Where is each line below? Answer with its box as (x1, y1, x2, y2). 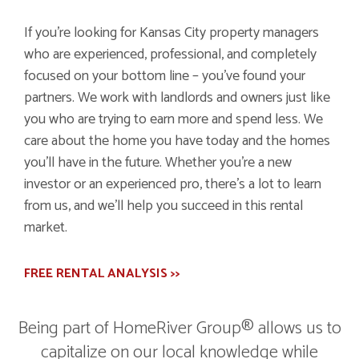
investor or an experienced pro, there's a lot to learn (24, 172, 321, 196)
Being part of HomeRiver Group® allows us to (18, 314, 341, 343)
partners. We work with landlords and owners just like (24, 86, 330, 110)
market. (24, 216, 67, 240)
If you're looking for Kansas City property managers (24, 21, 319, 45)
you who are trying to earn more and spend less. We (24, 107, 323, 131)
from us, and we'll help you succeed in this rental (24, 194, 303, 218)
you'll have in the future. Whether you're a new (24, 151, 292, 175)
